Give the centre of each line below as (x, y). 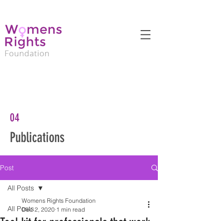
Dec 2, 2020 (38, 209)
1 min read (71, 209)
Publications (37, 137)
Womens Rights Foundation (59, 201)
